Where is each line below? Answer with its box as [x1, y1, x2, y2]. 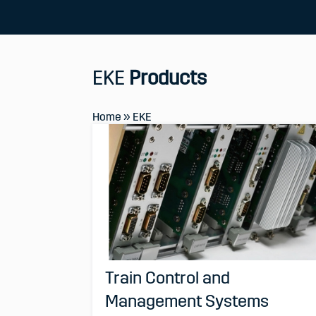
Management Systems [105, 291, 269, 312]
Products [128, 66, 207, 91]
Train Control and [105, 267, 231, 289]
